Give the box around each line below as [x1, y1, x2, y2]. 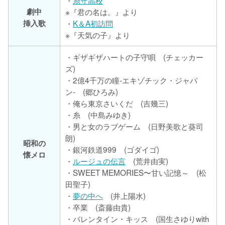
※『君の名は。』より [65, 6, 138, 17]
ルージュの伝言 [73, 155, 126, 166]
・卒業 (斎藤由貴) [65, 201, 131, 212]
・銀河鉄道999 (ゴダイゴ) [65, 143, 159, 155]
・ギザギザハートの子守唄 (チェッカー [65, 51, 203, 62]
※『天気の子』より [65, 29, 130, 40]
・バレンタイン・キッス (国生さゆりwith [65, 212, 209, 224]
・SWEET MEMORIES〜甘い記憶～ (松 [65, 166, 206, 178]
